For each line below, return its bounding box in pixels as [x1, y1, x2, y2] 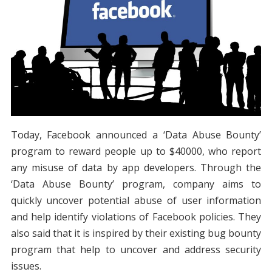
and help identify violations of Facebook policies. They [10, 210, 262, 224]
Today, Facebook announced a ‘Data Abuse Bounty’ [10, 128, 262, 142]
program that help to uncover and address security [10, 243, 262, 257]
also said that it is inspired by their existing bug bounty [10, 226, 262, 240]
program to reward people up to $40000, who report [10, 144, 262, 158]
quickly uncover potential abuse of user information [10, 194, 262, 208]
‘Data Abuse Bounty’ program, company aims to [10, 177, 262, 191]
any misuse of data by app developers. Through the [10, 161, 262, 175]
